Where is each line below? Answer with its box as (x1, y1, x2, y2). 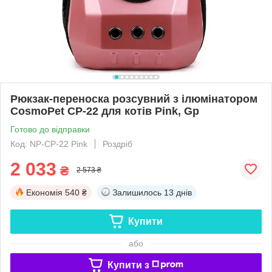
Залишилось (112, 187, 161, 197)
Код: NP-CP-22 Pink (10, 138, 87, 149)
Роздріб (103, 138, 132, 149)
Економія (26, 187, 63, 197)
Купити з (107, 259, 149, 270)
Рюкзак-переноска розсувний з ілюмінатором (10, 92, 257, 105)
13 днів (164, 187, 192, 197)
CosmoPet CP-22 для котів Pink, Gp (10, 104, 199, 117)
